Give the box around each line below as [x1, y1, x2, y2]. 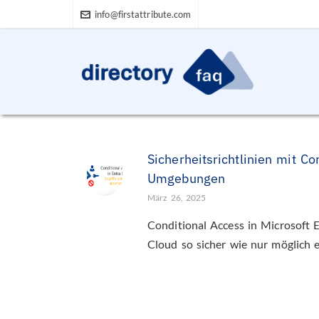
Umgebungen [147, 170, 225, 187]
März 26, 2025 [147, 192, 206, 203]
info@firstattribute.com [95, 9, 192, 20]
